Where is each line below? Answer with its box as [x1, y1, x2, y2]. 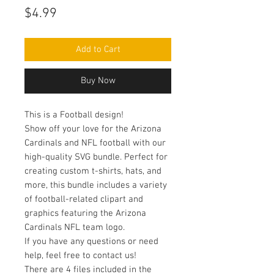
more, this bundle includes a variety [24, 180, 167, 191]
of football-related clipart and [24, 194, 143, 205]
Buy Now [80, 75, 116, 86]
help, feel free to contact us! [24, 250, 136, 261]
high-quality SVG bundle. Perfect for [24, 152, 168, 163]
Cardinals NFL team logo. [24, 222, 125, 233]
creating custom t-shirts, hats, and [24, 166, 161, 177]
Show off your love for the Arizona [24, 124, 161, 135]
